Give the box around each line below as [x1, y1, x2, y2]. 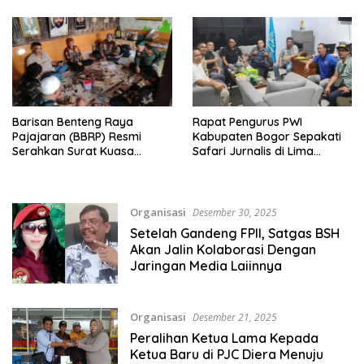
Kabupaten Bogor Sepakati [192, 129, 341, 145]
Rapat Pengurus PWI [192, 115, 302, 130]
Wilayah [192, 158, 236, 174]
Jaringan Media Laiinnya [129, 258, 282, 275]
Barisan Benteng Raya [12, 115, 133, 130]
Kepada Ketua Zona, [12, 158, 124, 174]
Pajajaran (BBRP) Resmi [12, 129, 141, 145]
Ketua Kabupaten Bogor [12, 188, 145, 203]
